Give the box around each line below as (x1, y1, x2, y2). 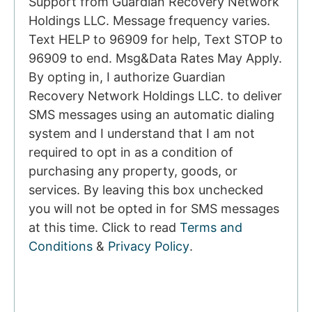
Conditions (29, 239, 93, 254)
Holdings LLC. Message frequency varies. (29, 13, 270, 29)
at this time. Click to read (29, 220, 180, 235)
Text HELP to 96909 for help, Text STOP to (29, 32, 283, 47)
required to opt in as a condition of (29, 145, 233, 160)
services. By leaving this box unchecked (29, 182, 263, 198)
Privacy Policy (108, 239, 189, 254)
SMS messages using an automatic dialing (29, 107, 274, 123)
